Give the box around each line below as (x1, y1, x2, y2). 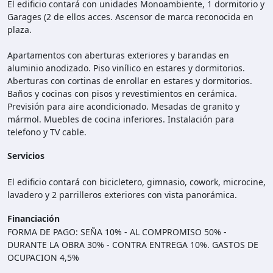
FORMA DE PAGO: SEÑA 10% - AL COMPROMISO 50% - (7, 226, 227, 238)
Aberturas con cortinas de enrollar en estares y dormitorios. (7, 75, 252, 87)
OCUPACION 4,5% (7, 252, 79, 264)
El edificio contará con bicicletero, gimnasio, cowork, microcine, (7, 176, 266, 188)
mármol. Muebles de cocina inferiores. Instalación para (7, 113, 234, 126)
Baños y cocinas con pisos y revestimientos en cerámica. (7, 88, 237, 100)
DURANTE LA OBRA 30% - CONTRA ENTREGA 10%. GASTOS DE (7, 239, 258, 251)
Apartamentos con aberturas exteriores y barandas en (7, 49, 229, 62)
